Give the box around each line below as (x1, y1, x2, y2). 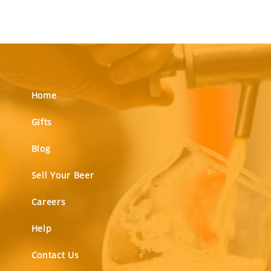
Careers (31, 196, 66, 207)
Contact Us (31, 249, 79, 261)
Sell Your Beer (31, 169, 94, 181)
